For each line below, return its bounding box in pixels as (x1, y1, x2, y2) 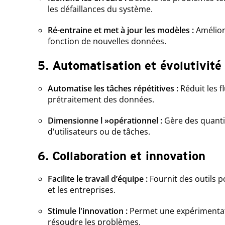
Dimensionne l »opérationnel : (47, 115, 164, 127)
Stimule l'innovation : (47, 205, 130, 217)
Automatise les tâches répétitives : (47, 83, 180, 94)
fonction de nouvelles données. (47, 36, 166, 47)
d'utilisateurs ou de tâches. (47, 126, 150, 138)
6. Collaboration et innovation (37, 149, 205, 164)
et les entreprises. (47, 184, 116, 196)
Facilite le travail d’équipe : (47, 173, 150, 185)
